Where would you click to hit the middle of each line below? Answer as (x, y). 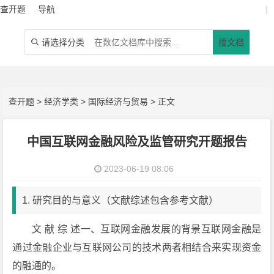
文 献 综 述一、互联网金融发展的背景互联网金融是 (147, 229)
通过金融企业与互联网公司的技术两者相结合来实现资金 (137, 247)
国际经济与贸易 (118, 102)
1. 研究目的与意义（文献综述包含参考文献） (120, 200)
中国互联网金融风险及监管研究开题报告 (137, 142)
